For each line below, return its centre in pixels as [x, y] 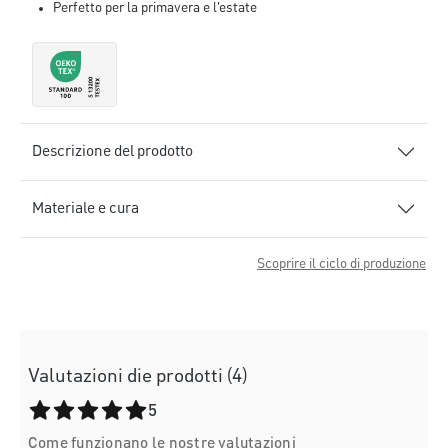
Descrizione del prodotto [112, 152]
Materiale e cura [85, 209]
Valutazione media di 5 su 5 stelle [134, 409]
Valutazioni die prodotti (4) [138, 376]
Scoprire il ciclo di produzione [341, 264]
